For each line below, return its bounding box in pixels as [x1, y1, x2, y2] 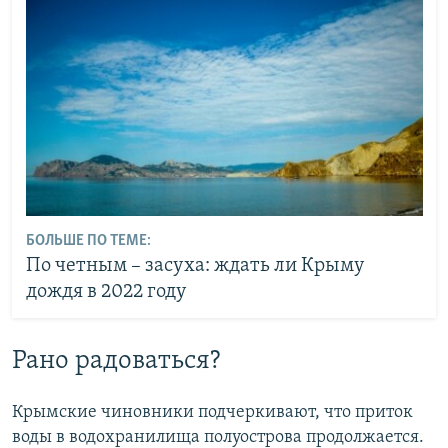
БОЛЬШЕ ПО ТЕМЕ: [25, 232, 151, 249]
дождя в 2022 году [25, 281, 191, 302]
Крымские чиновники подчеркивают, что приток [12, 402, 413, 422]
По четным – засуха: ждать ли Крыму [25, 255, 365, 276]
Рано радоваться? [12, 348, 220, 376]
